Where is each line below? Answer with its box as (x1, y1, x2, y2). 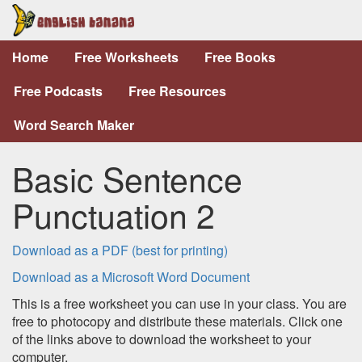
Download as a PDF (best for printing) (12, 241, 228, 259)
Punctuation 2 (12, 191, 215, 238)
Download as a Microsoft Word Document (12, 267, 250, 286)
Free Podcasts (14, 82, 103, 100)
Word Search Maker (14, 116, 134, 134)
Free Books (204, 48, 276, 66)
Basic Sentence (12, 154, 242, 202)
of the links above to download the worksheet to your (12, 330, 311, 348)
